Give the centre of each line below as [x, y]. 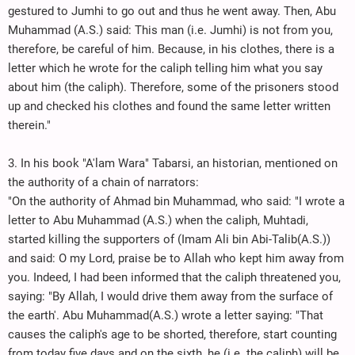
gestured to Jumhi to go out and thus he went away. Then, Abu [172, 11]
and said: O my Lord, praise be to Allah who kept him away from [176, 258]
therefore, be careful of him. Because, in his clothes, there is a [171, 49]
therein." [29, 125]
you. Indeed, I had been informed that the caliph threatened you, [174, 277]
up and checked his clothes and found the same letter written [169, 106]
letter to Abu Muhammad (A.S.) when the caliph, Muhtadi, [158, 220]
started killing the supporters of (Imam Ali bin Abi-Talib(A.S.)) [169, 239]
